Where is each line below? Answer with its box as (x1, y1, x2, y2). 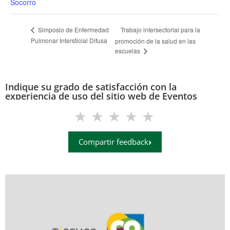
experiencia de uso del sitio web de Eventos (5, 90, 197, 103)
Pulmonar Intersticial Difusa (31, 35, 107, 45)
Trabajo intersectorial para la (120, 25, 200, 34)
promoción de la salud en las (114, 36, 196, 46)
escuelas (114, 46, 142, 55)
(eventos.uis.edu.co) (5, 99, 93, 112)
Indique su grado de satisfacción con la (5, 81, 177, 93)
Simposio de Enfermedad (36, 25, 109, 34)
